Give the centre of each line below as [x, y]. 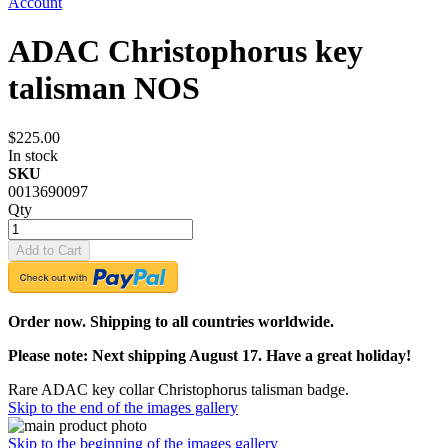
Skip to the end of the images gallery [123, 407]
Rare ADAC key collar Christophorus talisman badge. [178, 389]
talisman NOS [104, 88]
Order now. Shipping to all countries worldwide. [171, 321]
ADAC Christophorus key [185, 51]
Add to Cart [49, 250]
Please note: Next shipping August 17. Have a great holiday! [209, 355]
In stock [33, 155]
